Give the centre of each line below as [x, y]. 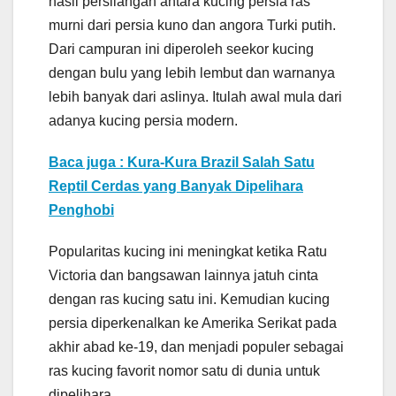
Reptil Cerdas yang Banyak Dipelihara [176, 187]
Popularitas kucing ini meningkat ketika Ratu [188, 252]
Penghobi [81, 210]
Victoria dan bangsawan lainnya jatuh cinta [183, 276]
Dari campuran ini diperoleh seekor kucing [181, 49]
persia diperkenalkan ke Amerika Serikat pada [193, 324]
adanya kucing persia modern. [143, 121]
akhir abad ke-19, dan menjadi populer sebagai [196, 347]
